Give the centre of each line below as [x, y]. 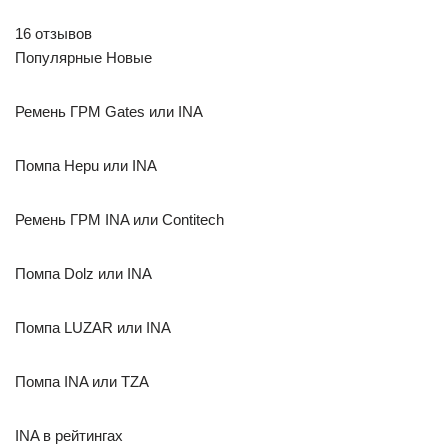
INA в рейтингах [69, 435]
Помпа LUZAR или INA [93, 327]
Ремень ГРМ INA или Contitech [119, 219]
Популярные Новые [83, 57]
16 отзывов [53, 33]
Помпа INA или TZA [82, 381]
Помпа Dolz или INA [83, 273]
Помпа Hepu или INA [86, 165]
